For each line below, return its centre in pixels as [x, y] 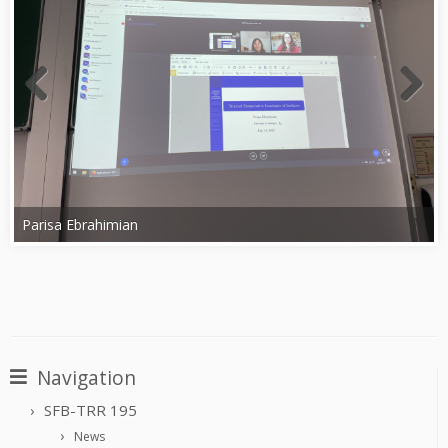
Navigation [86, 377]
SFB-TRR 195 [90, 410]
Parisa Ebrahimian [80, 224]
